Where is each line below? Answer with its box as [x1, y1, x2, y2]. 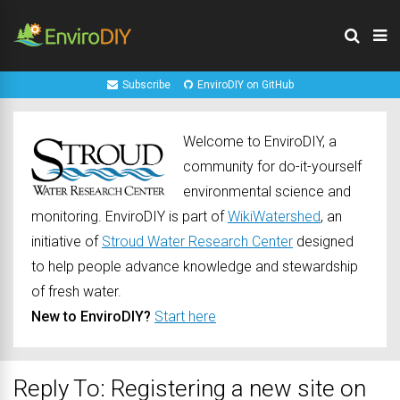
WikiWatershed [228, 208, 321, 225]
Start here [154, 308, 216, 325]
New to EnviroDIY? [31, 308, 151, 325]
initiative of [31, 233, 102, 250]
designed [293, 233, 354, 250]
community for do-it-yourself [183, 158, 362, 175]
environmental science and [183, 183, 351, 200]
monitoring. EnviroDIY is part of [31, 208, 228, 225]
